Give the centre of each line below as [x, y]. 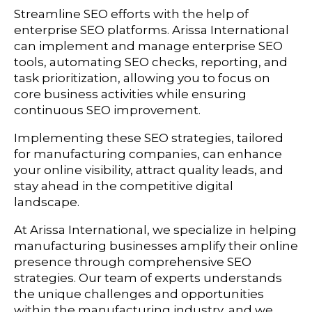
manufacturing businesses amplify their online [156, 246]
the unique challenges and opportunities [139, 294]
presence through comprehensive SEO [133, 262]
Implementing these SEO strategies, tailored [149, 138]
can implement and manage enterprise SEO [148, 46]
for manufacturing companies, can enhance [148, 154]
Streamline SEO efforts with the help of [131, 14]
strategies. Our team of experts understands [148, 278]
